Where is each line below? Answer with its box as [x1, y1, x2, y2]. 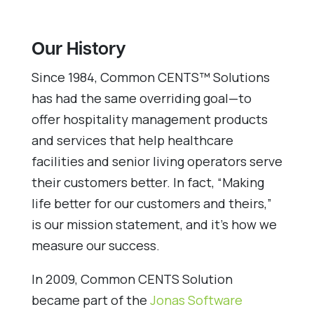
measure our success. [31, 236, 160, 254]
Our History [31, 40, 126, 60]
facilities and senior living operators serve [31, 152, 282, 170]
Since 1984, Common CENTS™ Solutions [31, 68, 270, 86]
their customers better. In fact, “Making [31, 173, 264, 191]
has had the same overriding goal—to [31, 89, 252, 107]
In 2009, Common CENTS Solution [31, 270, 233, 287]
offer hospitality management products [31, 110, 268, 128]
